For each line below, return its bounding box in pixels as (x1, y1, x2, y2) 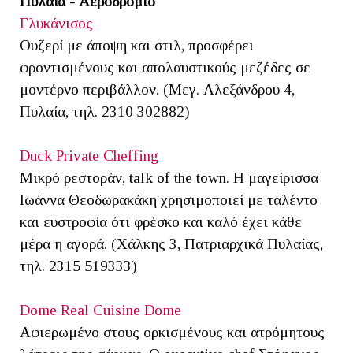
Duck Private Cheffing (20, 147, 158, 165)
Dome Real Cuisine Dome (20, 302, 181, 319)
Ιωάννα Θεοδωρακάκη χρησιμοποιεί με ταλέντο (20, 191, 318, 209)
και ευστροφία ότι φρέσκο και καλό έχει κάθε (20, 214, 302, 231)
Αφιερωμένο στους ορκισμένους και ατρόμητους (20, 324, 325, 341)
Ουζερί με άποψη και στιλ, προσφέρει (20, 37, 254, 54)
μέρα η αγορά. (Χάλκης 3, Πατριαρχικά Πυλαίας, (20, 236, 323, 253)
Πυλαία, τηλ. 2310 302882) (20, 103, 190, 121)
